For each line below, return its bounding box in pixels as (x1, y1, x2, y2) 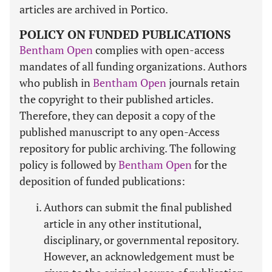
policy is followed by (19, 157, 118, 172)
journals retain (166, 75, 240, 90)
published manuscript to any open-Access (19, 124, 220, 139)
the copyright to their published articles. (19, 92, 213, 106)
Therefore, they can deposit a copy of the (19, 108, 216, 123)
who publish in (19, 75, 93, 90)
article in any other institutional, (44, 216, 201, 231)
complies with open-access (93, 42, 225, 57)
